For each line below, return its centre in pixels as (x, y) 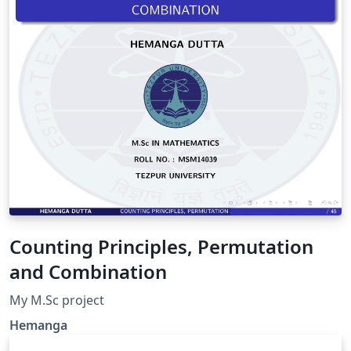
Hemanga (38, 325)
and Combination (88, 271)
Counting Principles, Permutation (161, 246)
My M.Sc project (83, 300)
